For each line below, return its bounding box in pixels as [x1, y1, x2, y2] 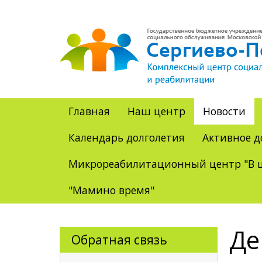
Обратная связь [71, 232, 167, 248]
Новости [203, 104, 246, 118]
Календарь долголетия [68, 130, 185, 144]
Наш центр [127, 104, 185, 118]
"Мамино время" [68, 183, 154, 197]
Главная [68, 104, 110, 118]
